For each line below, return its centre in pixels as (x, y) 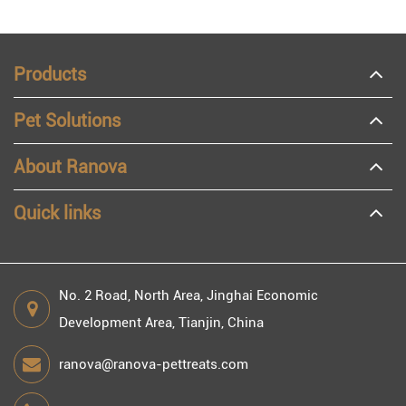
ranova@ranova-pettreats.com (154, 365)
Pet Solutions (67, 121)
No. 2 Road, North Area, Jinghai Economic (188, 296)
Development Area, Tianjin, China (161, 323)
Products (50, 75)
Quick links (57, 213)
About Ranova (70, 167)
